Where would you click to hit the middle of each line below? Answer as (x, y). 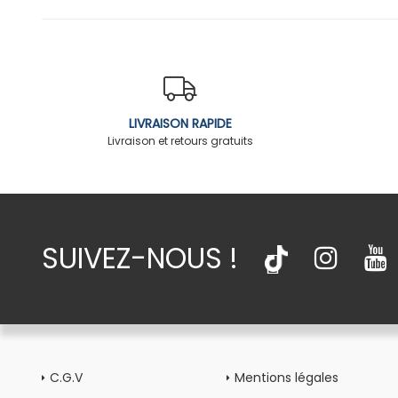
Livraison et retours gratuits (181, 141)
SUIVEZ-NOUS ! (140, 258)
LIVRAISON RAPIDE (181, 124)
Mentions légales (287, 377)
